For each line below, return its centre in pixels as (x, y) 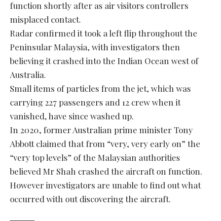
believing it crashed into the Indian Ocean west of (104, 60)
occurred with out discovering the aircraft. (90, 199)
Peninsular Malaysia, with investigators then (95, 47)
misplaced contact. (45, 19)
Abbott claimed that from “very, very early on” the (105, 143)
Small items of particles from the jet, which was (100, 88)
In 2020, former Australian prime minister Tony (101, 129)
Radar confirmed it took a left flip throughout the (104, 33)
